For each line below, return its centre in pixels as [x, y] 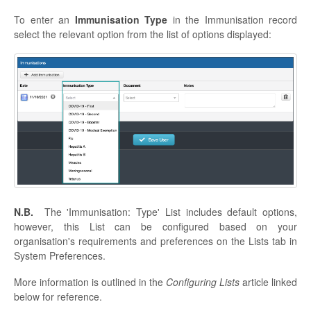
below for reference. [58, 297]
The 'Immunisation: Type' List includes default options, [165, 212]
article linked [268, 282]
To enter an [44, 19]
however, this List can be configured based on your [155, 227]
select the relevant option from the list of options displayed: [143, 34]
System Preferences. [61, 256]
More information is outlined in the [90, 282]
